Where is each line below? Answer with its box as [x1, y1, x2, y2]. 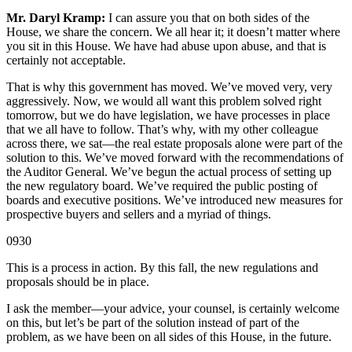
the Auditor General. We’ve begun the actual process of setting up [6, 165, 332, 179]
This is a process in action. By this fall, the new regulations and [6, 261, 318, 275]
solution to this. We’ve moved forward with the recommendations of [6, 151, 343, 165]
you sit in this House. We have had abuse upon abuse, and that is [6, 39, 326, 53]
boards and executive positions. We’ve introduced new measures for [6, 193, 343, 207]
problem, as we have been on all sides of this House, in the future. [6, 330, 332, 344]
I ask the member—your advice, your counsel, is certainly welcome [6, 302, 339, 316]
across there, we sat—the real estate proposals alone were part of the [6, 137, 343, 151]
